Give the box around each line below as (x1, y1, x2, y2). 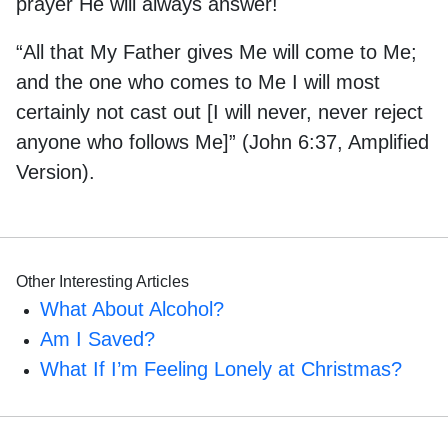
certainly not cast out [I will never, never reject (16, 101, 423, 123)
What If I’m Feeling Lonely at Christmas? (40, 358, 402, 380)
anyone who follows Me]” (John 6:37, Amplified (16, 131, 429, 153)
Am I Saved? (40, 328, 155, 350)
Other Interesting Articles (16, 273, 189, 290)
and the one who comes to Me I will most (16, 71, 380, 93)
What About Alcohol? (40, 298, 224, 320)
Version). (16, 161, 95, 183)
